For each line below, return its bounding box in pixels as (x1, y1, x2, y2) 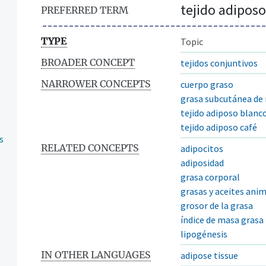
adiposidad (180, 156, 224, 169)
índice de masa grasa (180, 213, 264, 226)
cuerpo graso (180, 78, 233, 90)
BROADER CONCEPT (41, 56, 135, 68)
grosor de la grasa (180, 199, 253, 211)
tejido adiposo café (180, 121, 257, 133)
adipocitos (180, 142, 223, 154)
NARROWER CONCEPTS (41, 77, 151, 90)
